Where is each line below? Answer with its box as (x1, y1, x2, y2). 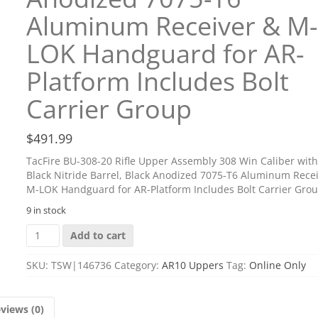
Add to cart (70, 228, 126, 242)
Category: (114, 258, 162, 272)
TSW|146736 (51, 258, 111, 272)
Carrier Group (26, 91, 192, 126)
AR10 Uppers (162, 258, 224, 272)
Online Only (249, 258, 306, 272)
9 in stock (26, 203, 66, 216)
